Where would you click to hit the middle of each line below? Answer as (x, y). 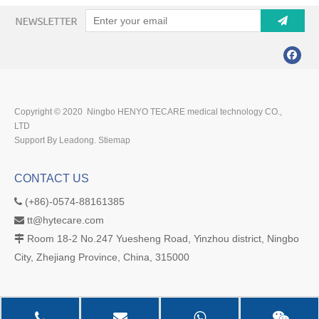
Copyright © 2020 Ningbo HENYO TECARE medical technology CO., (148, 112)
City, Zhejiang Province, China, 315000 (102, 257)
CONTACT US (52, 179)
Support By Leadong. (55, 141)
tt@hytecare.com (66, 220)
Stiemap (114, 141)
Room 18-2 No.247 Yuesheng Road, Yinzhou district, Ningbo (163, 239)
